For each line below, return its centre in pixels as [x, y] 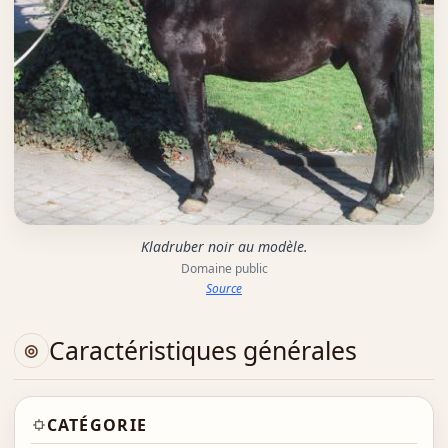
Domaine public [224, 268]
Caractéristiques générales [202, 350]
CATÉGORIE [97, 424]
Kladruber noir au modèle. [224, 246]
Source [224, 288]
